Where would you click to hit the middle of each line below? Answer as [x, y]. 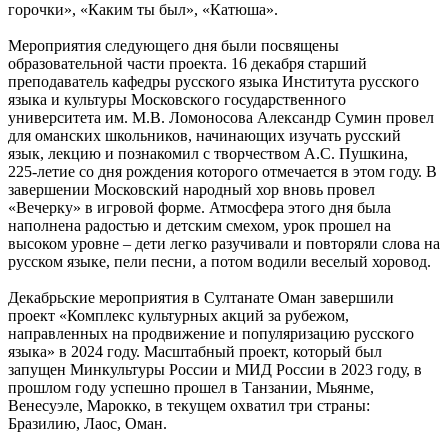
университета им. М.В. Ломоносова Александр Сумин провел [221, 117]
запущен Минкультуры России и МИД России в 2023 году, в [215, 369]
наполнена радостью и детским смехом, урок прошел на [199, 225]
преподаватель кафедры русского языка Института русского [213, 81]
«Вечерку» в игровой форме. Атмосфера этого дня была [199, 207]
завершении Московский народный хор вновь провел [191, 189]
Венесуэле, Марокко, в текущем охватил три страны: [189, 405]
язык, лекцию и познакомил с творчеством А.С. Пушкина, [208, 153]
